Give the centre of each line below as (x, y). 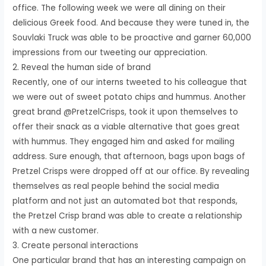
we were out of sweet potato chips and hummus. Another (129, 97)
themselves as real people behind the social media (116, 186)
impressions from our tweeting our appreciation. (110, 52)
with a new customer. (56, 230)
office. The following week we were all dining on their (119, 8)
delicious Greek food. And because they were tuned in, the (131, 23)
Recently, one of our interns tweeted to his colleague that (130, 82)
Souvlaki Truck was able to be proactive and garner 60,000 (132, 37)
